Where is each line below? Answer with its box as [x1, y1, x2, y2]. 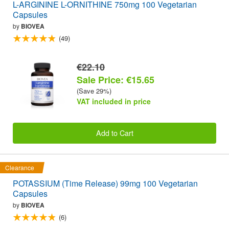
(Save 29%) [77, 85, 111, 96]
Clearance [5, 163, 34, 172]
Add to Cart [96, 127, 133, 139]
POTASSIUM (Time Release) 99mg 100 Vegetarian [13, 177, 198, 189]
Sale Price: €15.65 [77, 73, 154, 86]
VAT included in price [77, 96, 151, 106]
